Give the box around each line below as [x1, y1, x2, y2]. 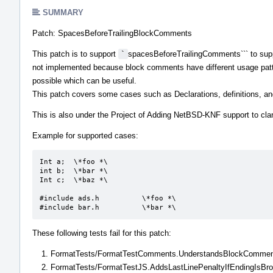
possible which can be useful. [32, 76, 136, 85]
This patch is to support [32, 49, 118, 58]
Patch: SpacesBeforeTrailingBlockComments [32, 28, 192, 38]
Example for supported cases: [32, 130, 138, 140]
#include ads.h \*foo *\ [40, 194, 99, 202]
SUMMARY [43, 7, 83, 17]
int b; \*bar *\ [40, 166, 65, 175]
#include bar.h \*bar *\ [142, 203, 176, 211]
